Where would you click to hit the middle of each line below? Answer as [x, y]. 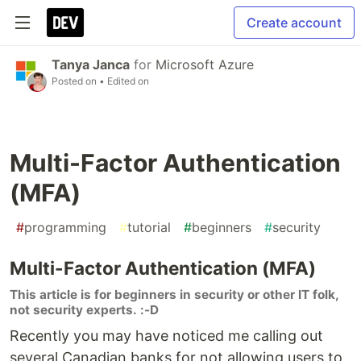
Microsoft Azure [205, 64]
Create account [294, 23]
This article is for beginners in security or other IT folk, [174, 295]
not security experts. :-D [86, 310]
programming [65, 227]
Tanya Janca [91, 64]
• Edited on [124, 81]
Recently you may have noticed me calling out [166, 336]
